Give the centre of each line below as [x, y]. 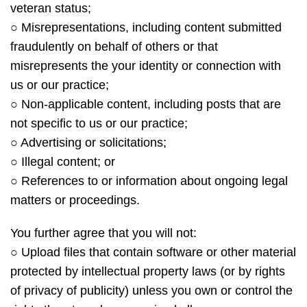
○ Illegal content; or [63, 162]
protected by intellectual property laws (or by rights [148, 271]
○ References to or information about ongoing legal [149, 181]
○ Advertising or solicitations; [88, 143]
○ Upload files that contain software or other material [153, 252]
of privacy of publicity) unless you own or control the [151, 291]
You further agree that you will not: [103, 233]
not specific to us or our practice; [99, 123]
